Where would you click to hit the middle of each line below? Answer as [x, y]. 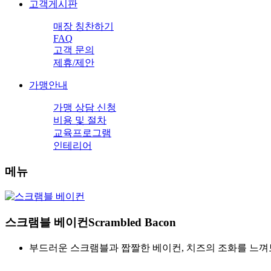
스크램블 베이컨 [47, 223]
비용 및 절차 [80, 120]
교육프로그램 [82, 132]
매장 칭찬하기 [83, 26]
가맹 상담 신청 [85, 107]
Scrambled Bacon [132, 223]
